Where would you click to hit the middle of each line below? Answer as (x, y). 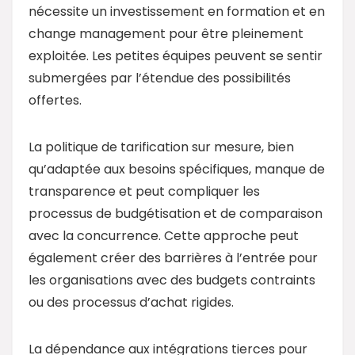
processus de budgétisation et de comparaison (176, 213)
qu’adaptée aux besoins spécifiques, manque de (177, 169)
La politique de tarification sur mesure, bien (161, 147)
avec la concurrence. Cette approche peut (164, 235)
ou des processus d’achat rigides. (131, 302)
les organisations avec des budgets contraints (172, 280)
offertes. (55, 100)
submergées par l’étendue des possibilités (160, 78)
